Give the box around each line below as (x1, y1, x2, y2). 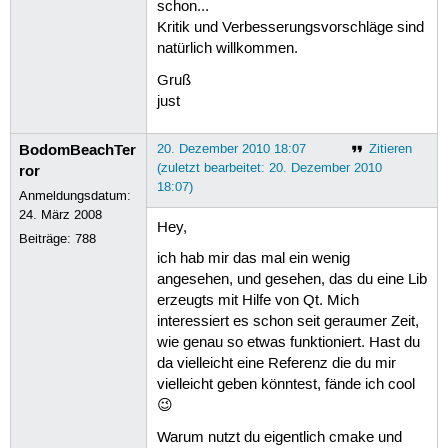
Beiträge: (19, 230, 76, 247)
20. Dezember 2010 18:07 (156, 140, 306, 157)
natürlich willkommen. (156, 40, 298, 59)
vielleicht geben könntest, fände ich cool (156, 376, 415, 395)
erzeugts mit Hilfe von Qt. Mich (156, 292, 359, 311)
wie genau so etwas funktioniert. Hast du (156, 334, 420, 353)
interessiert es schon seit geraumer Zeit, (156, 313, 419, 332)
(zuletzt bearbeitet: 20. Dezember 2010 (156, 159, 382, 176)
